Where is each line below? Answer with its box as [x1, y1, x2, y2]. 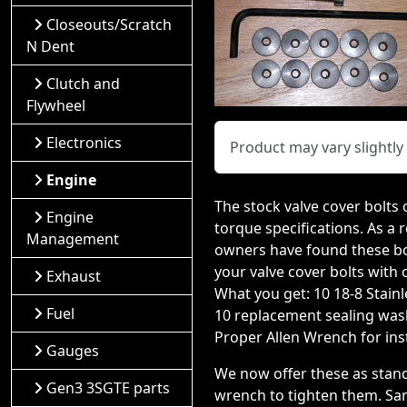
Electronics [46, 133, 122, 153]
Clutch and [46, 74, 120, 94]
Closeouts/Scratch [46, 15, 172, 35]
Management [26, 229, 119, 249]
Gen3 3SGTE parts [46, 378, 170, 398]
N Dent [26, 36, 74, 56]
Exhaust [46, 266, 101, 286]
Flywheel [26, 95, 85, 115]
